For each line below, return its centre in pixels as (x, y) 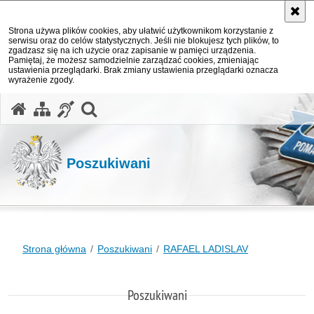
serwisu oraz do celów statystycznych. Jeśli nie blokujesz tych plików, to (144, 41)
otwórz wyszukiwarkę (174, 107)
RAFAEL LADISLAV (206, 249)
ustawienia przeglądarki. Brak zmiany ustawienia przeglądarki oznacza (143, 70)
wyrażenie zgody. (41, 80)
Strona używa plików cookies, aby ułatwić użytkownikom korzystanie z (141, 31)
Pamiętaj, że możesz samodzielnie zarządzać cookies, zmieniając (134, 60)
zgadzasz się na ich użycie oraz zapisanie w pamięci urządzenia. (132, 50)
